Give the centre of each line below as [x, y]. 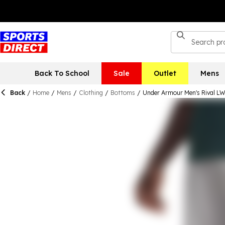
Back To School [62, 73]
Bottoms [123, 93]
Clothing [91, 93]
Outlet [165, 73]
